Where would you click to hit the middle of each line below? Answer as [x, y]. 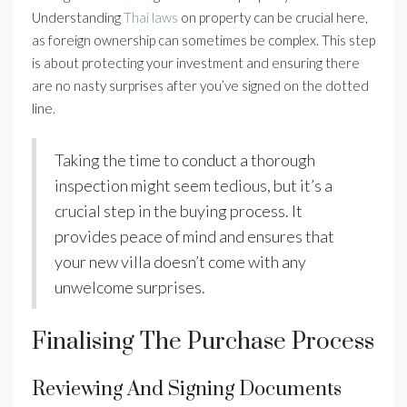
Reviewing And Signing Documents [187, 390]
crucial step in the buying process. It [179, 211]
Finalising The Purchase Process [203, 342]
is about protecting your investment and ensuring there [196, 63]
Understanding [78, 18]
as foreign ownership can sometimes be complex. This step [203, 40]
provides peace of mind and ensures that [194, 237]
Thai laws [151, 18]
